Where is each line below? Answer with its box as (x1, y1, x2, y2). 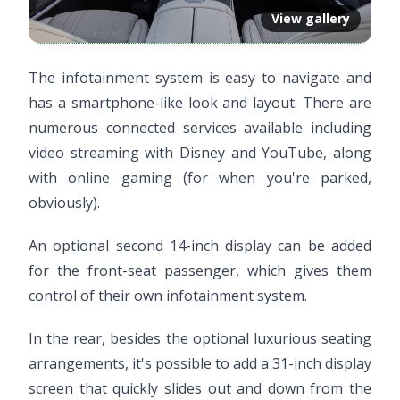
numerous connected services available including (29, 118, 371, 138)
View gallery (271, 10, 350, 28)
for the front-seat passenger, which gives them (29, 261, 371, 281)
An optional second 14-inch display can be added (29, 236, 371, 256)
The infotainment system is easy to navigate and (29, 68, 371, 88)
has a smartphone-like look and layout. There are (29, 93, 371, 113)
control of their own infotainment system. (29, 286, 307, 306)
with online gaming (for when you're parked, (29, 168, 371, 188)
